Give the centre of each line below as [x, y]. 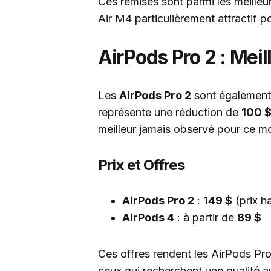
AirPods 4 [148, 217]
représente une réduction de [170, 112]
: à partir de [206, 217]
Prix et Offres [141, 165]
